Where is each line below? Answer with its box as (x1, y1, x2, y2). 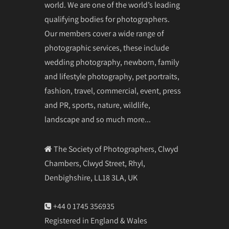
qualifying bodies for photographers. (44, 13, 170, 25)
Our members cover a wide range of (44, 28, 164, 39)
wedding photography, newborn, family (44, 56, 179, 67)
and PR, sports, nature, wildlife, (44, 99, 150, 110)
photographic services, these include (44, 42, 169, 53)
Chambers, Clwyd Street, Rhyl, (44, 157, 145, 169)
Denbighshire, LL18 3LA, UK (44, 172, 138, 183)
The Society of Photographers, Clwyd (54, 143, 178, 154)
